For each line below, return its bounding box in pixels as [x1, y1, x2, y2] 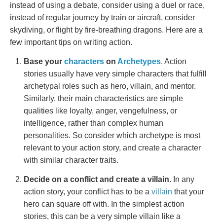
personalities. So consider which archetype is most [24, 131, 200, 140]
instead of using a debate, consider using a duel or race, [10, 1, 205, 9]
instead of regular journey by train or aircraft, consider [10, 13, 195, 22]
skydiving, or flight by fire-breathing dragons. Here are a [10, 26, 203, 34]
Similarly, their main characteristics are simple [24, 94, 183, 103]
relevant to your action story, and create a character [24, 144, 201, 152]
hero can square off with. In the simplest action [24, 200, 184, 208]
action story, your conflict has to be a [24, 187, 151, 196]
